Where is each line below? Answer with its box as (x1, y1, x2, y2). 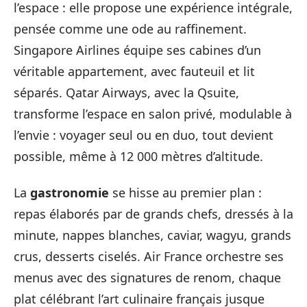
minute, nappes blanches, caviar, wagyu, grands (14, 227, 291, 243)
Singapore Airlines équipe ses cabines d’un (14, 41, 261, 58)
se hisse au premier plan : (109, 184, 262, 201)
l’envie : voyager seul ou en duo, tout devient (14, 126, 273, 143)
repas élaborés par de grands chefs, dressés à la (14, 206, 293, 222)
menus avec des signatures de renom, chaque (14, 269, 281, 286)
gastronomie (30, 184, 109, 201)
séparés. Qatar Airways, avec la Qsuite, (14, 84, 239, 101)
